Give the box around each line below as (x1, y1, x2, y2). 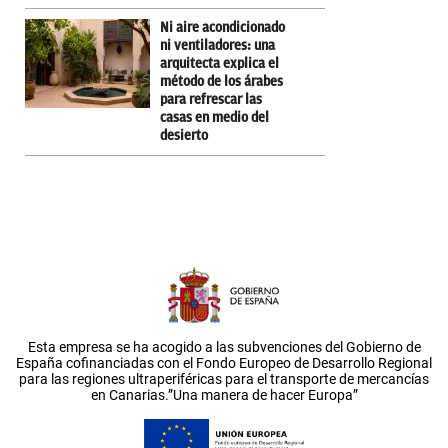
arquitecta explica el (160, 55, 279, 71)
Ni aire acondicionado (160, 19, 285, 35)
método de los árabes (160, 73, 283, 89)
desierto (160, 127, 208, 143)
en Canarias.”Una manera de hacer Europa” (90, 386, 358, 403)
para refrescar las (160, 91, 262, 107)
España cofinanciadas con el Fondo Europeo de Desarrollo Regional (16, 354, 432, 371)
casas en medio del (160, 109, 269, 125)
